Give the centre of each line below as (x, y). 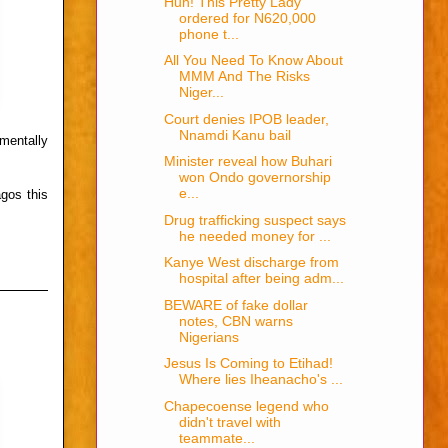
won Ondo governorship (254, 177)
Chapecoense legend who (246, 405)
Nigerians (208, 336)
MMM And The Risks (244, 76)
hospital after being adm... (261, 278)
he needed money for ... (254, 235)
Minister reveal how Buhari (247, 161)
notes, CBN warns (235, 320)
